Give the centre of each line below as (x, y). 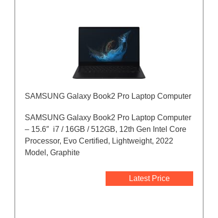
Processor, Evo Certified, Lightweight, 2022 (99, 141)
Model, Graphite (52, 153)
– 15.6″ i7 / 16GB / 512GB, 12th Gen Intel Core (106, 129)
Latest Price (149, 179)
